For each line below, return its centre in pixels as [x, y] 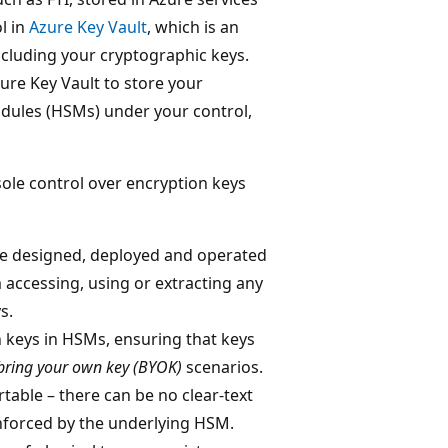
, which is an [193, 26]
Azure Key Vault [88, 26]
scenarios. [222, 366]
